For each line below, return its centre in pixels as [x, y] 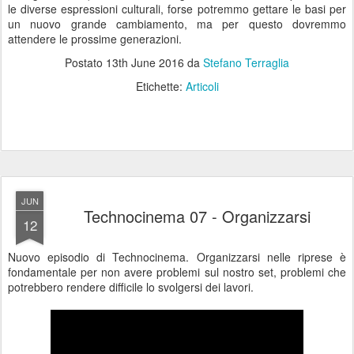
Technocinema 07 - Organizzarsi [197, 216]
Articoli [202, 86]
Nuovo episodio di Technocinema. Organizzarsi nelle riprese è [177, 257]
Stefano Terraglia [246, 62]
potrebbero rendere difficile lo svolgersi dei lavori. [131, 287]
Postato [85, 62]
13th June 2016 [145, 62]
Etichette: [160, 86]
